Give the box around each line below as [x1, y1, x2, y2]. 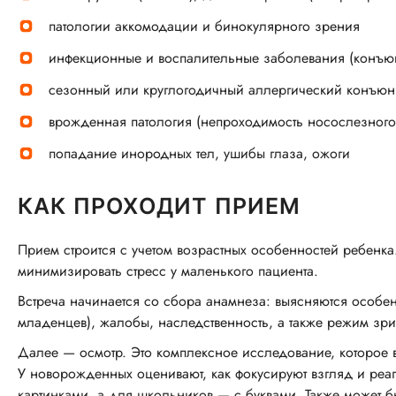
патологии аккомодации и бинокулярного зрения [49, 16, 360, 36]
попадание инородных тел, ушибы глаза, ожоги [49, 143, 350, 164]
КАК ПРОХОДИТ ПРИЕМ [18, 193, 301, 219]
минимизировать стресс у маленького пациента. [18, 261, 318, 281]
